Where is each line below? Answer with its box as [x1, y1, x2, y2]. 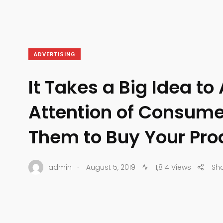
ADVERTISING [34, 51, 75, 58]
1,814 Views [153, 162, 191, 172]
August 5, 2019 [86, 162, 135, 172]
